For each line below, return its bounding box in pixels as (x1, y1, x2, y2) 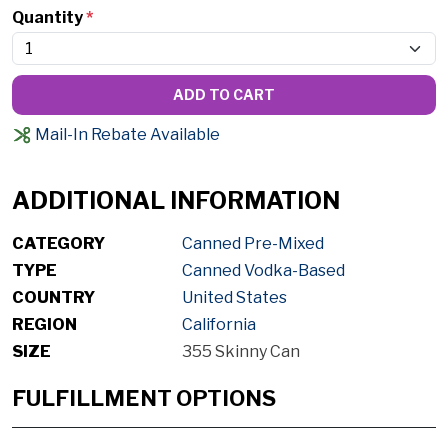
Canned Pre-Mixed (181, 234, 324, 254)
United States (181, 288, 287, 308)
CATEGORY (12, 234, 105, 254)
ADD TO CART (173, 85, 275, 103)
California (181, 315, 256, 335)
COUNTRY (12, 288, 95, 308)
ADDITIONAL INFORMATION (12, 186, 340, 216)
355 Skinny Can (181, 342, 300, 362)
